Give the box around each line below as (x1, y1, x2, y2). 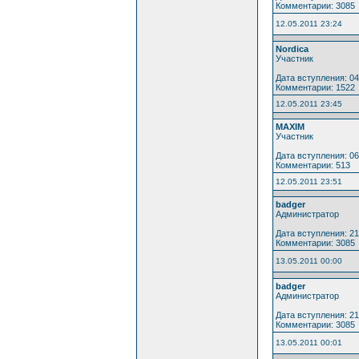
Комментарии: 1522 (275, 82, 355, 92)
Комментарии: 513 (275, 159, 350, 170)
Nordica (275, 43, 309, 54)
